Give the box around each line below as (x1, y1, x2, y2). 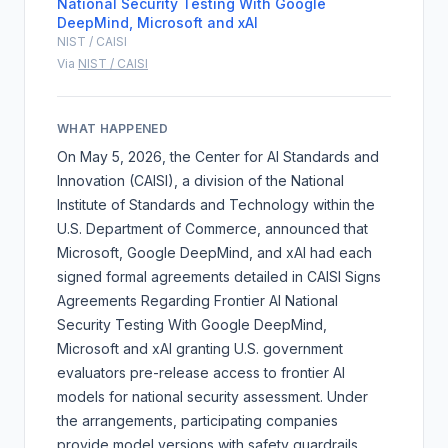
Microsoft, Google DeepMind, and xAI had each (57, 243, 372, 261)
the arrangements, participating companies (57, 411, 338, 429)
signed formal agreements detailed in (57, 267, 307, 285)
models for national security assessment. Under (57, 387, 368, 405)
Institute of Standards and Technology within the (57, 195, 375, 213)
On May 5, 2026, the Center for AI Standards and (57, 147, 379, 165)
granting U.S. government (172, 339, 343, 357)
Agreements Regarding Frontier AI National (57, 291, 338, 309)
